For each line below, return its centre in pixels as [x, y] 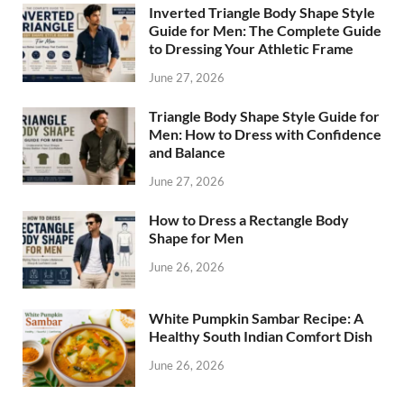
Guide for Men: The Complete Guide [265, 31]
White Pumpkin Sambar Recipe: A [256, 318]
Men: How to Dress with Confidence [265, 134]
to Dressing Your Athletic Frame [251, 49]
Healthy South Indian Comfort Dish [261, 336]
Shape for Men [196, 237]
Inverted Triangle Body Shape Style [262, 13]
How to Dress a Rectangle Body [249, 219]
